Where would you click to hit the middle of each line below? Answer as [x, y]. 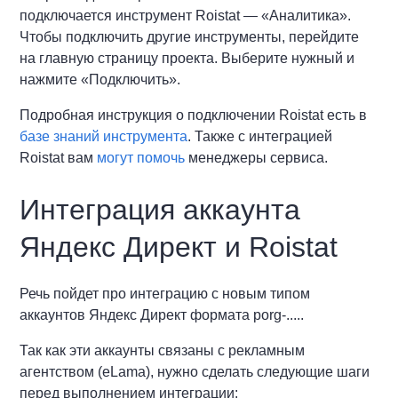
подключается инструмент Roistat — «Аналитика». [186, 15]
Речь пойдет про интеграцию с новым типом [165, 293]
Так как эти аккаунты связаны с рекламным [163, 350]
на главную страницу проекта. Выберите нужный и [187, 58]
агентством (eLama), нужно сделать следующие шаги [195, 371]
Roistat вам [59, 157]
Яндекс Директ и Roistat [179, 247]
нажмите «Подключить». [100, 79]
